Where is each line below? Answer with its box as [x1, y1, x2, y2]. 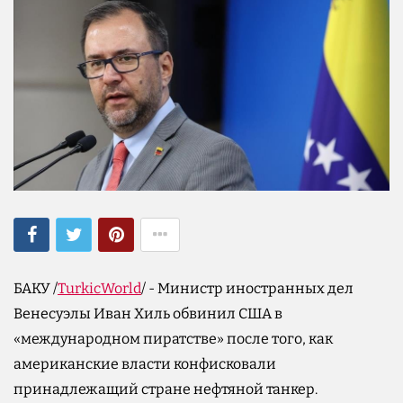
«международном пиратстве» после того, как [13, 329, 333, 347]
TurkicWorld [58, 279, 141, 297]
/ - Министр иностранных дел [141, 279, 354, 297]
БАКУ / [13, 279, 58, 297]
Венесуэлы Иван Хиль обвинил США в [13, 304, 282, 322]
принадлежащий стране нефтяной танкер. [13, 380, 318, 398]
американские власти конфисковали [13, 354, 276, 372]
